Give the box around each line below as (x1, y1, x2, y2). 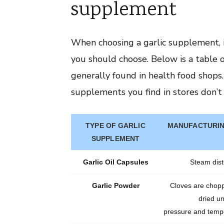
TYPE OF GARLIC (85, 121, 145, 129)
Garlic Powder (91, 181, 139, 189)
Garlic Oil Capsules (82, 157, 148, 166)
